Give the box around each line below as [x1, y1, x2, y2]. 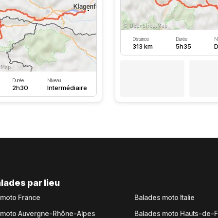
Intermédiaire [47, 84, 87, 91]
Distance [132, 36, 149, 42]
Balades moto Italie [134, 193, 195, 201]
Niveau [47, 77, 61, 83]
